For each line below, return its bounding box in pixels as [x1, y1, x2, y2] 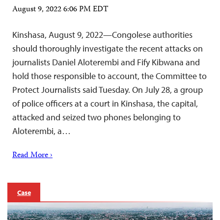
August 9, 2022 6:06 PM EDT [12, 3, 109, 16]
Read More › [12, 149, 53, 162]
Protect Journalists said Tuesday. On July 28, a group [12, 83, 203, 95]
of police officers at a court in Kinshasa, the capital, [12, 97, 198, 109]
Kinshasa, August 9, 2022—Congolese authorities [12, 28, 192, 40]
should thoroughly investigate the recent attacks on [12, 42, 203, 54]
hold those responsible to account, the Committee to [12, 70, 207, 82]
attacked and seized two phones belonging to [12, 111, 181, 123]
